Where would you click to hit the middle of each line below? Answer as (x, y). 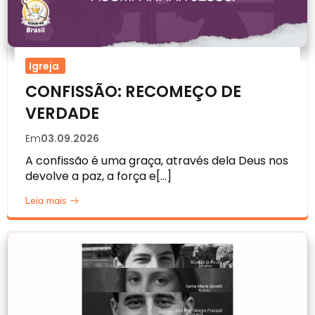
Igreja (44, 66)
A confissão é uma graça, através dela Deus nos (157, 161)
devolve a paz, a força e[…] (98, 176)
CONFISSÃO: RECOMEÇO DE (133, 92)
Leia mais (46, 201)
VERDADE (62, 114)
